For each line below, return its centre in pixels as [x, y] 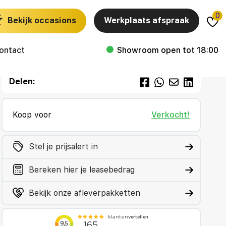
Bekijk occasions [42, 20]
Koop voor [32, 115]
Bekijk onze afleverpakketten [85, 193]
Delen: [22, 81]
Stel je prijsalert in [64, 147]
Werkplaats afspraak [147, 21]
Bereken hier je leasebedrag [82, 170]
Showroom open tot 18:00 [167, 50]
